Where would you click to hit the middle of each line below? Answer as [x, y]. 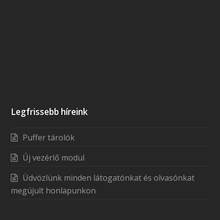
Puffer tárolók [49, 138]
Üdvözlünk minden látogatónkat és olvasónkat [109, 178]
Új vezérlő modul [54, 158]
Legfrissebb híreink [50, 112]
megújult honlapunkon [54, 191]
